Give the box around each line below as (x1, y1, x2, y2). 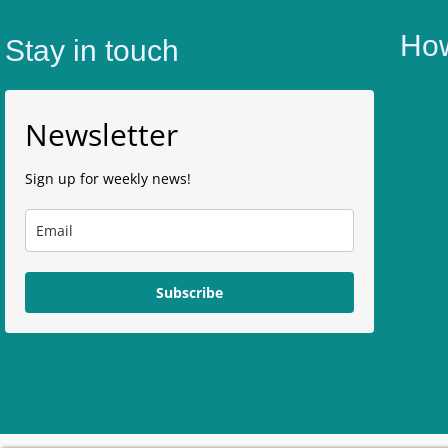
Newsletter (25, 113, 179, 155)
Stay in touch (5, 33, 179, 67)
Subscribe (156, 282, 224, 302)
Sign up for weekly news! (25, 168, 192, 188)
